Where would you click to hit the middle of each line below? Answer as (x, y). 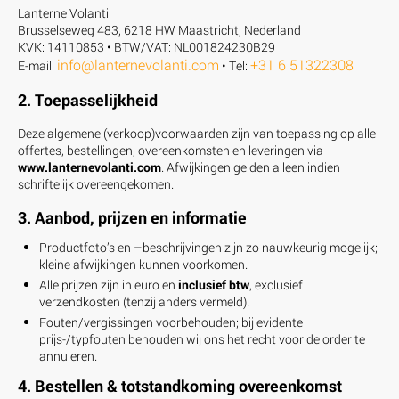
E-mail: (37, 65)
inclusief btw (214, 284)
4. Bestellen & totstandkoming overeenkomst (180, 385)
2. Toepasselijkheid (88, 99)
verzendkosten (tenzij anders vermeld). (144, 301)
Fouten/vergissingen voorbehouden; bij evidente (171, 322)
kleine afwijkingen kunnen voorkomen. (143, 264)
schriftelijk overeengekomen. (96, 183)
